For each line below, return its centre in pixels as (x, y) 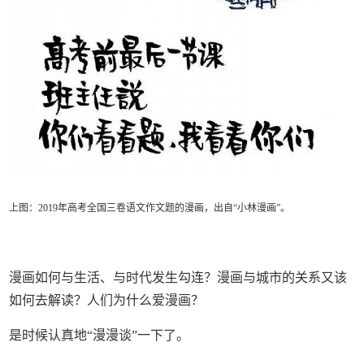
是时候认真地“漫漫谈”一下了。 (100, 335)
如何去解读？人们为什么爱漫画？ (107, 300)
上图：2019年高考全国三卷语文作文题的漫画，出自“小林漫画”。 (150, 208)
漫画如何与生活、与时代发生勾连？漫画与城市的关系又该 (178, 277)
